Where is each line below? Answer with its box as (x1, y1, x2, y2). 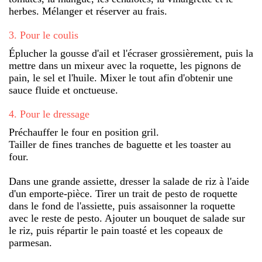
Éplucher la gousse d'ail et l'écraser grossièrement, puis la (9, 47, 253, 59)
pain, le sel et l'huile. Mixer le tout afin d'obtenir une (9, 71, 233, 84)
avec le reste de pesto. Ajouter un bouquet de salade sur (9, 212, 245, 224)
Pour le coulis (20, 29, 78, 41)
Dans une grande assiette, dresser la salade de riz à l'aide (9, 175, 249, 187)
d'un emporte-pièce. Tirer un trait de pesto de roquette (9, 187, 237, 199)
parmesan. (9, 236, 52, 249)
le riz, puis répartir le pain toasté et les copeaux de (9, 224, 223, 236)
